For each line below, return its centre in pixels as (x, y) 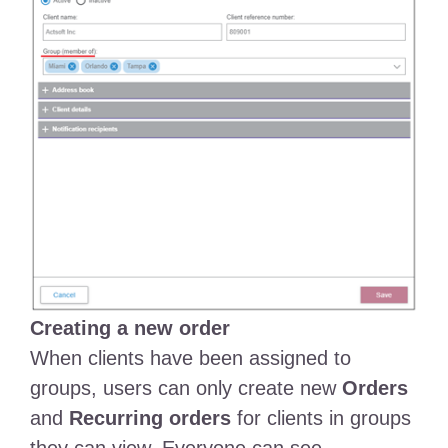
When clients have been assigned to (190, 358)
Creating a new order (129, 328)
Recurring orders (149, 418)
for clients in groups (320, 418)
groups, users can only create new (185, 388)
